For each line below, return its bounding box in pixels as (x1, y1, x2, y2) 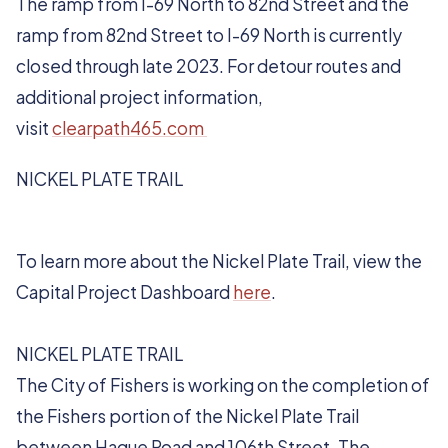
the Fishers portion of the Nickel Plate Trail (16, 405, 359, 427)
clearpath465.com (52, 117, 207, 139)
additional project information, (16, 86, 263, 108)
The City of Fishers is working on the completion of (16, 374, 430, 396)
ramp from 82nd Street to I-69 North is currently (16, 24, 402, 46)
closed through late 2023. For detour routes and (16, 55, 401, 77)
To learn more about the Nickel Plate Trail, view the (16, 250, 422, 272)
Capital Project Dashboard (16, 281, 233, 303)
